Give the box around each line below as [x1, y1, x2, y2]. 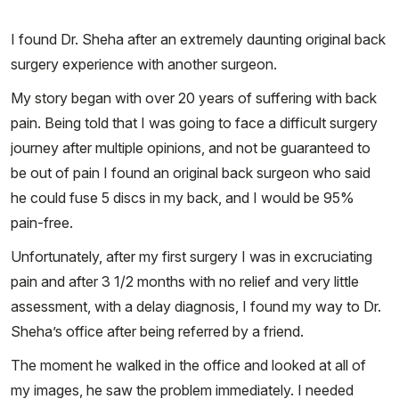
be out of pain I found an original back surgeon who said [11, 164, 370, 183]
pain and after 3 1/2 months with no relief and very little [11, 273, 359, 291]
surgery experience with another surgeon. [11, 55, 277, 74]
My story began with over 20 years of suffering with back [11, 89, 377, 108]
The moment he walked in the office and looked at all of [11, 356, 366, 375]
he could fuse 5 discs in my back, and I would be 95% [11, 189, 354, 208]
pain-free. [11, 214, 73, 232]
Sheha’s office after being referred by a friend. [11, 322, 304, 341]
